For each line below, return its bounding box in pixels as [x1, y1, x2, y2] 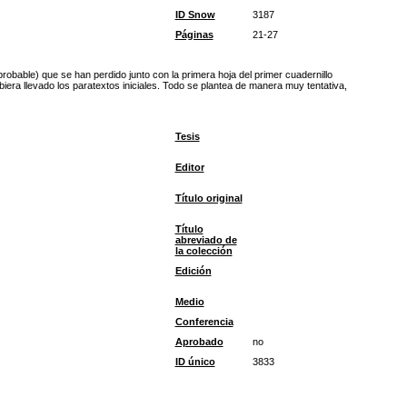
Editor [174, 162, 204, 173]
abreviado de [174, 234, 237, 245]
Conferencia [174, 316, 233, 327]
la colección [174, 245, 233, 256]
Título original [174, 193, 243, 203]
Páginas [174, 29, 213, 40]
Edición [174, 265, 212, 276]
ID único [174, 356, 215, 367]
